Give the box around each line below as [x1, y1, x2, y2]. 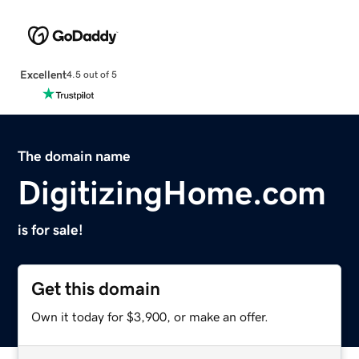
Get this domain [31, 279, 161, 298]
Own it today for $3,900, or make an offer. [31, 309, 269, 323]
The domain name [18, 148, 131, 163]
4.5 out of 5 [66, 70, 117, 80]
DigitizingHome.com [18, 175, 327, 210]
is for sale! [18, 222, 84, 237]
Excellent [19, 68, 67, 80]
